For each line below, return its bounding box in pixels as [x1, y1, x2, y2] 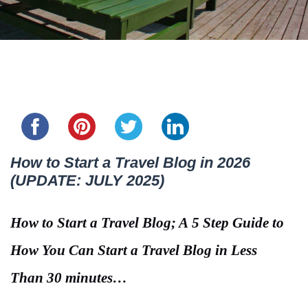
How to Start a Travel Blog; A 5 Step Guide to [10, 214, 284, 232]
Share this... [10, 90, 49, 100]
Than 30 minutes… [10, 269, 127, 287]
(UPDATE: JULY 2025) [10, 172, 164, 190]
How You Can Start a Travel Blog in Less [10, 242, 257, 259]
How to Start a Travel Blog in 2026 [10, 154, 250, 172]
